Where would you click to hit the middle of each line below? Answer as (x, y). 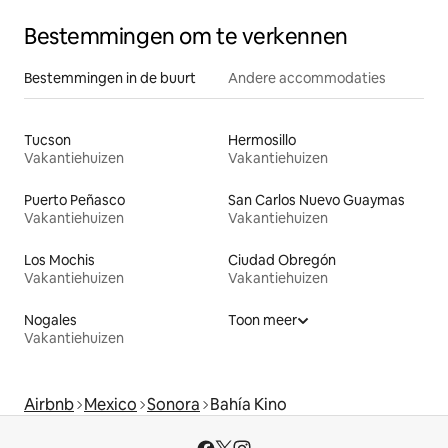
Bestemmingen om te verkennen (186, 36)
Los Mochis (59, 259)
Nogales (50, 319)
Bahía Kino (248, 404)
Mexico (110, 404)
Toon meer (262, 319)
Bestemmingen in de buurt (110, 77)
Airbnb (49, 404)
